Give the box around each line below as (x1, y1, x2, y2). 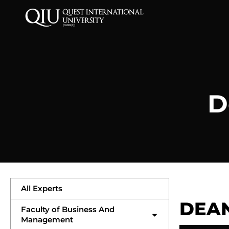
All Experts (21, 184, 62, 194)
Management (21, 215, 73, 225)
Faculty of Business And (21, 204, 114, 215)
